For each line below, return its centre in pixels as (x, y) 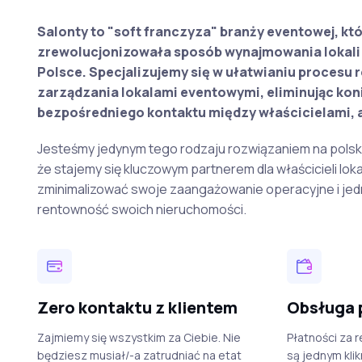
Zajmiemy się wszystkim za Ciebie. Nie (139, 337)
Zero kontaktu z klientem (137, 307)
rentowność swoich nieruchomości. (141, 209)
